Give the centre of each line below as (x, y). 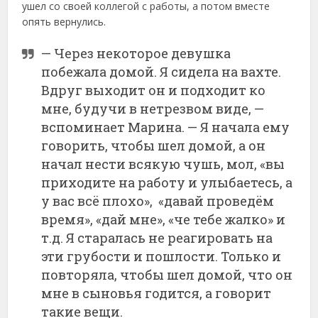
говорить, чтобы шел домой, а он (154, 145)
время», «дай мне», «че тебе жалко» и (164, 219)
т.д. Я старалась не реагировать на (157, 237)
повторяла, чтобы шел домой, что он (167, 274)
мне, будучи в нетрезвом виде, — (153, 108)
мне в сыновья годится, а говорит (157, 293)
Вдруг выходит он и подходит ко (154, 90)
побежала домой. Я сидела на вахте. (161, 71)
